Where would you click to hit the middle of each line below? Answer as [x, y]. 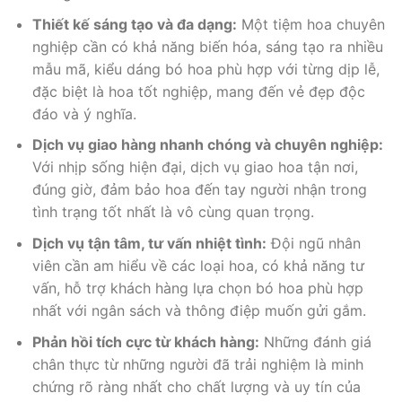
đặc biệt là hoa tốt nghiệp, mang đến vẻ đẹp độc [198, 91]
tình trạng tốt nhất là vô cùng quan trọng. [173, 212]
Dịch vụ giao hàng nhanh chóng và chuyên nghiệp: [207, 145]
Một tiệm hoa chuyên [310, 24]
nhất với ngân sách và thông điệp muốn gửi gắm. [199, 310]
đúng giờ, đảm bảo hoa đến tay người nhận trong [199, 190]
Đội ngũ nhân [313, 243]
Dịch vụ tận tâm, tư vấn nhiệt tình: [149, 243]
